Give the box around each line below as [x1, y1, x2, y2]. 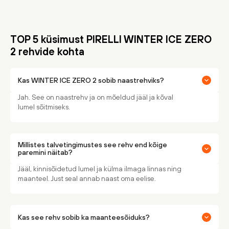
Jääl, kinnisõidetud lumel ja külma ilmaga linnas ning [18, 165, 181, 173]
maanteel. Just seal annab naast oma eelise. [18, 174, 156, 182]
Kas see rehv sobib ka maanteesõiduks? [18, 213, 150, 221]
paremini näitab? [18, 148, 73, 156]
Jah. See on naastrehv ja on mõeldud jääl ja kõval [18, 93, 173, 101]
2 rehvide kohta [10, 45, 84, 57]
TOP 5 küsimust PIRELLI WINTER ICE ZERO [10, 33, 212, 45]
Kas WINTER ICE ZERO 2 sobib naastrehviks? [18, 76, 164, 84]
